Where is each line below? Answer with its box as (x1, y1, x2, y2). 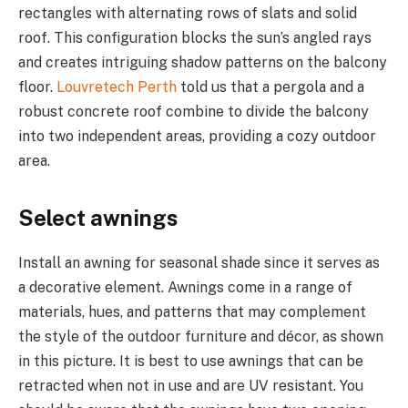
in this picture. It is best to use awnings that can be (18, 352, 363, 371)
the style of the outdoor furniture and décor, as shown (18, 328, 383, 346)
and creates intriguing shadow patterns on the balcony (18, 53, 387, 71)
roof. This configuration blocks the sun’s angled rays (18, 28, 372, 46)
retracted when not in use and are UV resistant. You (18, 377, 363, 395)
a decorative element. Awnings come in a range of (18, 279, 352, 297)
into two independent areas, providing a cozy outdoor (18, 127, 376, 145)
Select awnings (18, 205, 178, 231)
